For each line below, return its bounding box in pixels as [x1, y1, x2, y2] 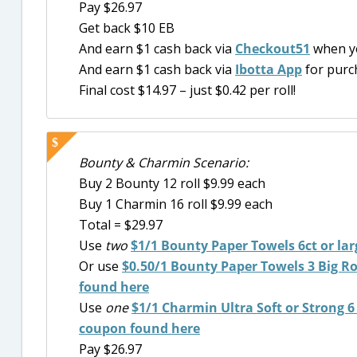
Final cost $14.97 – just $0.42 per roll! [79, 81, 296, 100]
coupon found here [79, 319, 200, 337]
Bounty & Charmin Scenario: [79, 153, 249, 171]
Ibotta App [235, 61, 302, 79]
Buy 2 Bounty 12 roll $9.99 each [79, 174, 265, 192]
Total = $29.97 [79, 215, 163, 233]
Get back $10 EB [79, 19, 175, 37]
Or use [79, 257, 122, 275]
